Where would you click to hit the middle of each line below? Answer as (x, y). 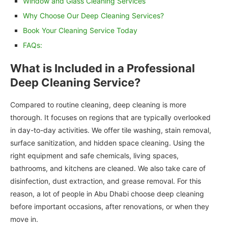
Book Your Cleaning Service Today (80, 31)
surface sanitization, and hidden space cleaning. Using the (107, 143)
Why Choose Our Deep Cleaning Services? (93, 16)
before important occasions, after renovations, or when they (110, 207)
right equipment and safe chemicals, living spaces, (94, 156)
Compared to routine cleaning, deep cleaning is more (98, 105)
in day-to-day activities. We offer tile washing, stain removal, (111, 130)
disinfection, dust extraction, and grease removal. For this (106, 181)
